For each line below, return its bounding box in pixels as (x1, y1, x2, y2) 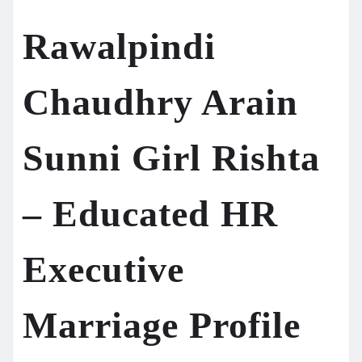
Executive (23, 248, 184, 290)
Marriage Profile (23, 304, 301, 346)
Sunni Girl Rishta (23, 137, 320, 179)
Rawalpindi (23, 25, 216, 67)
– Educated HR (23, 192, 278, 234)
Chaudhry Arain (23, 81, 298, 123)
